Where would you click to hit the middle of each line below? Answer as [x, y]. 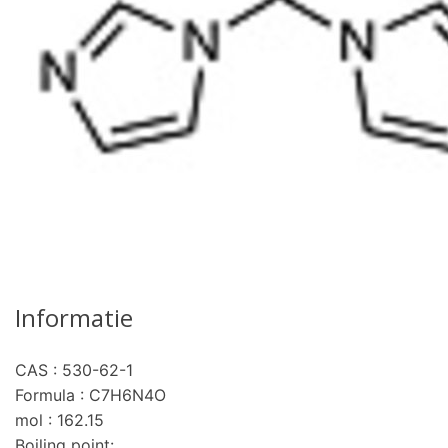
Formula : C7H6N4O [90, 395]
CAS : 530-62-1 [74, 370]
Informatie [74, 317]
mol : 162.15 [59, 420]
